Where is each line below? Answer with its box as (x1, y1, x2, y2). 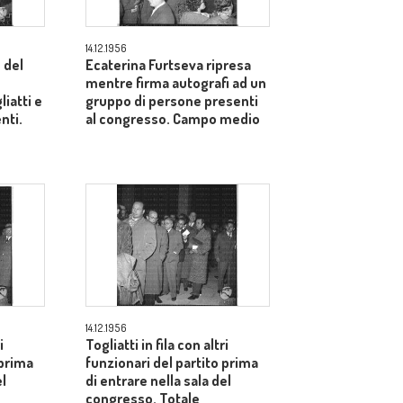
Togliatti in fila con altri (85, 336, 228, 354)
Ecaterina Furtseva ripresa (85, 56, 251, 74)
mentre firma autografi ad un (85, 74, 266, 92)
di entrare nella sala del (85, 372, 231, 390)
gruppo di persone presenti (85, 92, 258, 110)
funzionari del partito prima (85, 354, 258, 372)
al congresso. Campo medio (85, 110, 260, 128)
